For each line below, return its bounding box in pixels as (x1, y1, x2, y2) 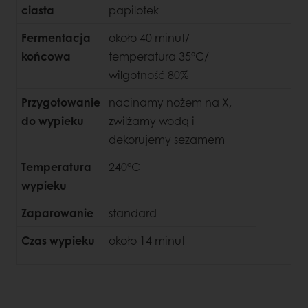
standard (109, 204, 157, 221)
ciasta (21, 1, 54, 18)
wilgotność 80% (109, 66, 188, 82)
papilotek (109, 1, 159, 18)
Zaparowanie (21, 204, 93, 221)
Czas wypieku (21, 232, 95, 248)
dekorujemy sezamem (109, 131, 228, 147)
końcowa (21, 47, 71, 64)
